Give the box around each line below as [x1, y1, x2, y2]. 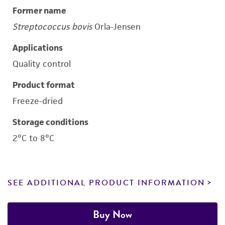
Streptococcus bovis [13, 21, 92, 32]
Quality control [13, 58, 71, 69]
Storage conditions [13, 117, 88, 128]
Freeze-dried [13, 95, 63, 106]
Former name [13, 5, 66, 16]
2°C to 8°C [13, 133, 54, 144]
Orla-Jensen [92, 21, 141, 32]
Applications [13, 42, 63, 53]
